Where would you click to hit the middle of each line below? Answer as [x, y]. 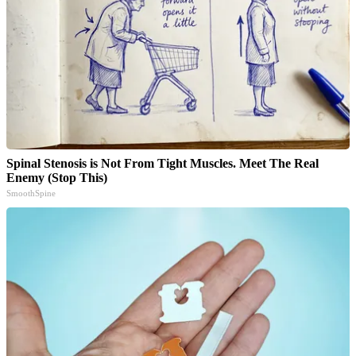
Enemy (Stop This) [57, 177]
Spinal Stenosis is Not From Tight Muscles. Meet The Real [163, 163]
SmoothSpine [31, 193]
